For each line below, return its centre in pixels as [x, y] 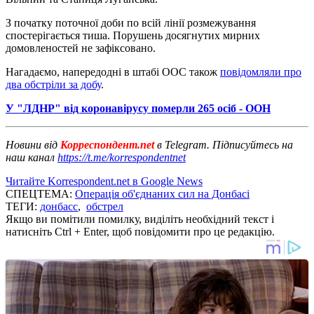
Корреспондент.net [107, 144]
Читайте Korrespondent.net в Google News [104, 181]
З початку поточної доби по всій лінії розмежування [131, 22]
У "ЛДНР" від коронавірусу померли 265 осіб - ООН [138, 108]
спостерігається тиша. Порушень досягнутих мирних [133, 35]
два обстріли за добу [53, 84]
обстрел [105, 206]
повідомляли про [261, 71]
